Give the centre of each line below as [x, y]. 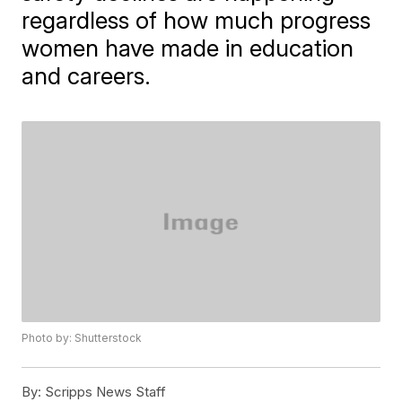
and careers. [87, 76]
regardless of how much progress [197, 20]
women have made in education [188, 48]
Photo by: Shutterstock [82, 338]
